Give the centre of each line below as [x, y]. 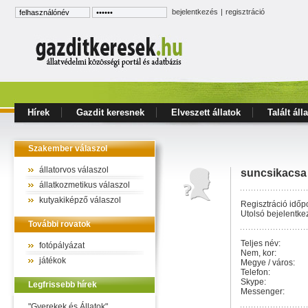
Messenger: [263, 291]
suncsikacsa [274, 173]
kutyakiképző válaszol [80, 200]
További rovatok [59, 224]
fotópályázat [62, 245]
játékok [53, 261]
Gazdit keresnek [110, 112]
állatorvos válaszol [74, 170]
